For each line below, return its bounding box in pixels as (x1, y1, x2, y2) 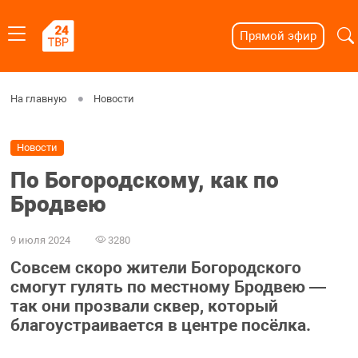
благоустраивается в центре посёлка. (10, 316, 311, 336)
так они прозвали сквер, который (10, 296, 278, 316)
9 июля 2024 (10, 233, 70, 246)
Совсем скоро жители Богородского (10, 258, 301, 278)
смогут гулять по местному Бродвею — (10, 277, 326, 297)
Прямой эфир (239, 29, 316, 43)
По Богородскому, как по (10, 167, 279, 194)
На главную (10, 93, 67, 105)
